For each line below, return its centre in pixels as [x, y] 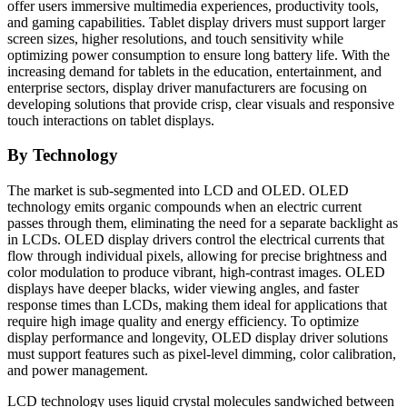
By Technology [63, 155]
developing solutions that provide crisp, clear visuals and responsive [201, 104]
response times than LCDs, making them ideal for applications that [197, 305]
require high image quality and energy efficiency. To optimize [183, 322]
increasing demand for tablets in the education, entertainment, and [194, 71]
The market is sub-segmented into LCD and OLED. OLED [178, 191]
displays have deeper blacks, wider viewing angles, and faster [183, 289]
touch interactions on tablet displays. [111, 120]
